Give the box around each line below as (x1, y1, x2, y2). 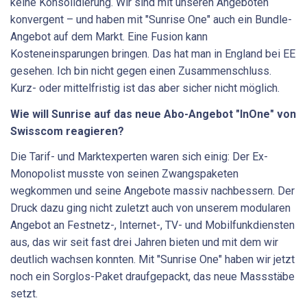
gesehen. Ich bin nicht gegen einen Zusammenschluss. (10, 64, 271, 78)
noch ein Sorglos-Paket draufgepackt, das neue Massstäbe (10, 270, 295, 284)
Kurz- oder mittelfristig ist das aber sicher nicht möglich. (10, 82, 280, 95)
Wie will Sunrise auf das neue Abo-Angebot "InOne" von (10, 107, 296, 121)
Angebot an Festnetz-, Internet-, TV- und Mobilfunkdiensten (10, 219, 295, 232)
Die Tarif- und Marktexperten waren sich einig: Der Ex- (10, 150, 268, 164)
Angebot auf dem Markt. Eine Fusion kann (10, 30, 208, 44)
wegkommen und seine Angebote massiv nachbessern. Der (10, 184, 295, 198)
